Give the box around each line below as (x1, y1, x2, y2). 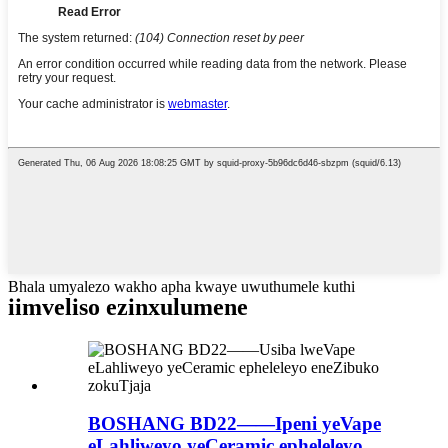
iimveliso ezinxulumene (8, 293, 248, 320)
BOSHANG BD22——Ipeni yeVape (88, 413, 381, 435)
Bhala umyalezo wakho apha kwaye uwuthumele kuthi (8, 277, 355, 295)
